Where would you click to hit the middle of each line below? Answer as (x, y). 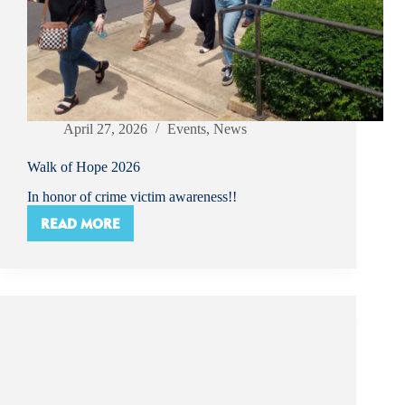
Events (187, 129)
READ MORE (80, 223)
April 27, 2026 (105, 129)
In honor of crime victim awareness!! (132, 197)
